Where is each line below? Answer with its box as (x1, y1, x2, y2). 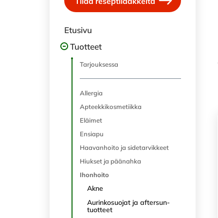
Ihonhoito (80, 171, 109, 179)
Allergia (80, 89, 103, 97)
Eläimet (80, 116, 102, 124)
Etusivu (64, 25, 92, 35)
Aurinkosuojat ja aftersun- (87, 198, 170, 207)
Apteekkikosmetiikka (80, 103, 142, 110)
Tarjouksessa (80, 60, 118, 68)
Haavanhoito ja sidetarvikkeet (80, 144, 169, 151)
